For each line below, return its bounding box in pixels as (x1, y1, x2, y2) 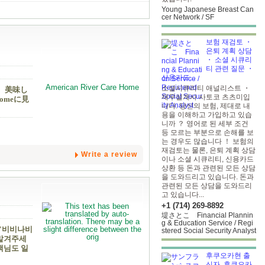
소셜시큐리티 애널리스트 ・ (161, 84, 250, 92)
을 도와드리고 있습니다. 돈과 (161, 173, 254, 181)
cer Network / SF (161, 13, 214, 21)
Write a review (81, 150, 137, 159)
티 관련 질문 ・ (206, 64, 254, 73)
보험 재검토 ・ (206, 38, 252, 46)
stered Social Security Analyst (161, 227, 256, 235)
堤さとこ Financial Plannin (161, 211, 253, 219)
